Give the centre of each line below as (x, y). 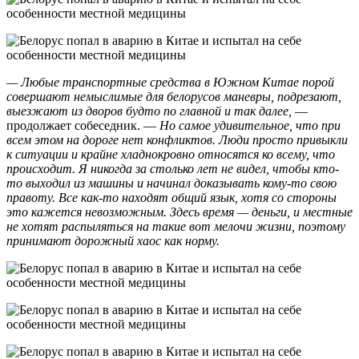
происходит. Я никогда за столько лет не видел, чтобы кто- (173, 168)
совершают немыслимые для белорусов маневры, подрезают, (174, 96)
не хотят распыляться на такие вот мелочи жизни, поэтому (176, 226)
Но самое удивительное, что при (250, 125)
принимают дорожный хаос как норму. (113, 240)
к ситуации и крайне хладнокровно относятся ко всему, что (171, 154)
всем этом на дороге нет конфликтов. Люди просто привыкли (177, 139)
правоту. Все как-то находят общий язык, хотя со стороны (171, 197)
